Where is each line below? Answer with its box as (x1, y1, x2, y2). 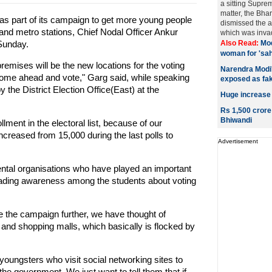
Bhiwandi (220, 116, 252, 124)
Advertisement (217, 138, 258, 144)
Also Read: (220, 39, 260, 47)
